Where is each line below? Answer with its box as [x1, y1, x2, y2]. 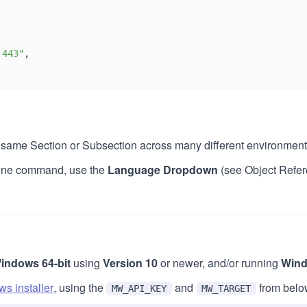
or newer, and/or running [158, 255, 281, 271]
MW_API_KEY [112, 283, 167, 294]
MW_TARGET [201, 283, 251, 294]
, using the [53, 280, 106, 295]
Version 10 [103, 255, 158, 271]
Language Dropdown [108, 162, 218, 177]
